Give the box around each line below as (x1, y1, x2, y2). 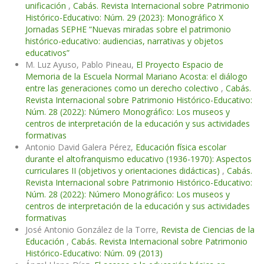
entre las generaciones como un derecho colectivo (25, 82, 221, 94)
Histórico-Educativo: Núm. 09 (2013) (25, 247, 163, 259)
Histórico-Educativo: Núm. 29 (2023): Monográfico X (25, 12, 223, 24)
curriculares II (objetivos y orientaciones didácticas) (25, 165, 222, 177)
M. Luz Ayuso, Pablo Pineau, (25, 59, 136, 71)
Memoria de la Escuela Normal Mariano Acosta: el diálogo (25, 71, 247, 82)
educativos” (25, 47, 70, 59)
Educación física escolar (136, 141, 226, 153)
